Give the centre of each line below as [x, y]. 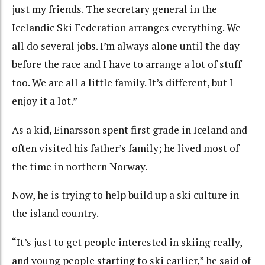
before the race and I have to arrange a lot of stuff [127, 64]
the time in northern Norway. [80, 166]
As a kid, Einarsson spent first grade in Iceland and [130, 130]
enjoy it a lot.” [45, 101]
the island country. [55, 214]
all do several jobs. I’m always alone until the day [126, 46]
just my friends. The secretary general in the [114, 9]
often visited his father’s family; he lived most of [125, 148]
